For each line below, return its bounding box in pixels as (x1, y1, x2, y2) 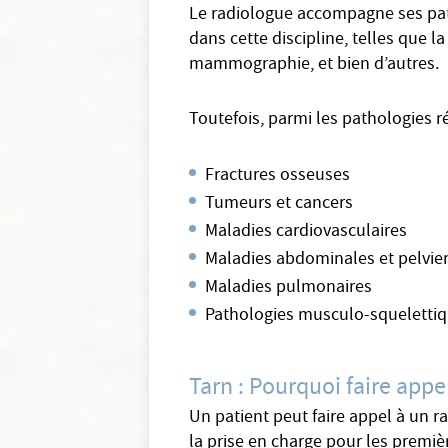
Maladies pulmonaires (205, 275, 373, 302)
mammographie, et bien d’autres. (189, 52, 440, 79)
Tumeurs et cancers (205, 191, 354, 218)
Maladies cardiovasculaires (205, 219, 408, 246)
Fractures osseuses (205, 163, 351, 190)
